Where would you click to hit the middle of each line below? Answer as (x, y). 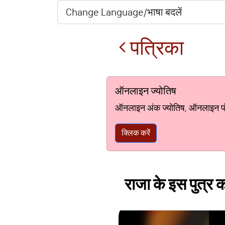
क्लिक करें (136, 133)
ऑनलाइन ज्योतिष (146, 91)
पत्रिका (155, 48)
